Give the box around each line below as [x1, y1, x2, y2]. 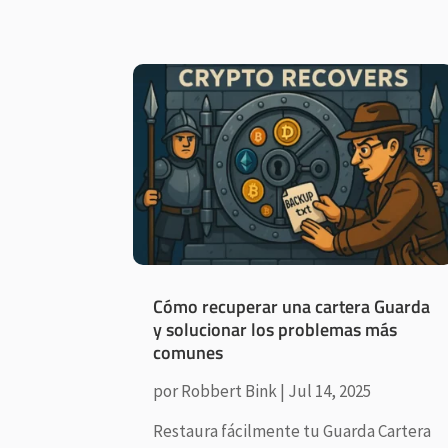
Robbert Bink [181, 379, 278, 402]
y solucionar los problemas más [153, 315, 398, 343]
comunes [153, 338, 224, 366]
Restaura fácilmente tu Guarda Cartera [153, 419, 432, 442]
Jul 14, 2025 [288, 379, 372, 402]
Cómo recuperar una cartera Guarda [153, 292, 431, 320]
